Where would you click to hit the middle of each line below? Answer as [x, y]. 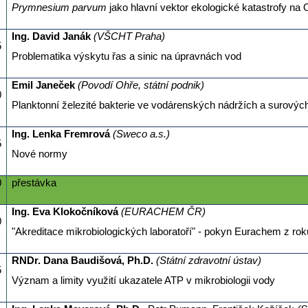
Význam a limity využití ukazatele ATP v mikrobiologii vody [143, 281]
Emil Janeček [43, 86]
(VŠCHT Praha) [129, 37]
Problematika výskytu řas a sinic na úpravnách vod [126, 57]
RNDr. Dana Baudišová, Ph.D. [84, 261]
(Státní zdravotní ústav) [208, 261]
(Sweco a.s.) [141, 134]
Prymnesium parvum [59, 8]
